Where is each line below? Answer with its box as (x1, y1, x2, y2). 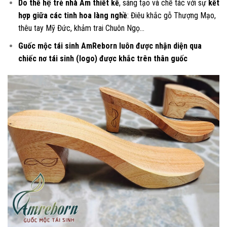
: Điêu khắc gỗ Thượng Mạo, (127, 11, 216, 21)
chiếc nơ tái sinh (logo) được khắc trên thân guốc (18, 53, 187, 63)
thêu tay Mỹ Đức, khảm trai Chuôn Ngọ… (18, 23, 144, 33)
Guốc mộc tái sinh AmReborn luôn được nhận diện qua (18, 41, 202, 51)
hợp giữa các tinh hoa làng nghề (18, 11, 127, 21)
